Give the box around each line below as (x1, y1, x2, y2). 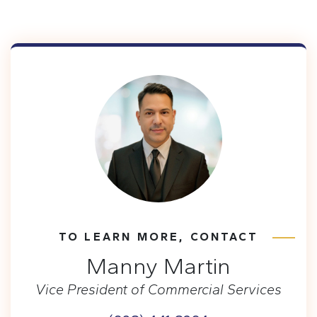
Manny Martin (86, 253, 231, 280)
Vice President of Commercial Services (35, 281, 282, 299)
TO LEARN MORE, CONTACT (58, 230, 259, 244)
